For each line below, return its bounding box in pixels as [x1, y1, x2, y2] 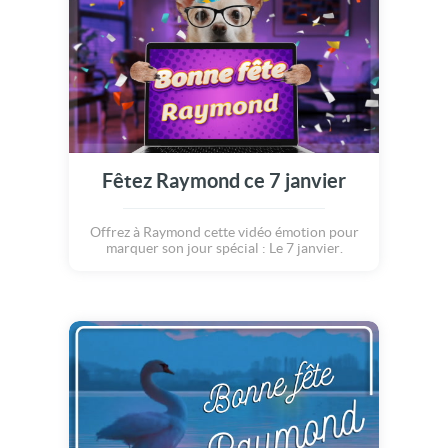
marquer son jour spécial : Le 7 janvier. [105, 240, 343, 256]
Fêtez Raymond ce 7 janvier [102, 169, 346, 192]
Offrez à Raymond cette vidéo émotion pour [89, 224, 359, 240]
